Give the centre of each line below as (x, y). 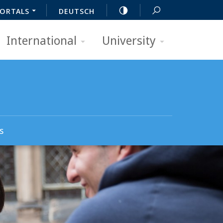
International (42, 40)
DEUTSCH (77, 11)
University (129, 40)
